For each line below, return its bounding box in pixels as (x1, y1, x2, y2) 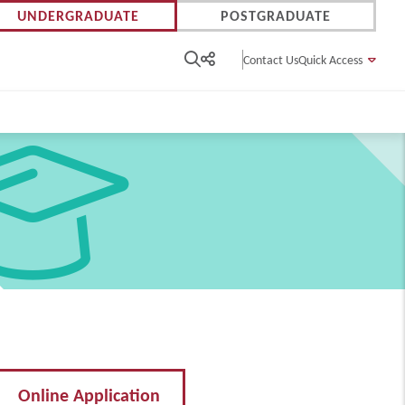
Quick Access (298, 52, 363, 68)
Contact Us (243, 52, 298, 68)
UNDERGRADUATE (16, 6, 139, 24)
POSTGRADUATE (220, 6, 331, 24)
